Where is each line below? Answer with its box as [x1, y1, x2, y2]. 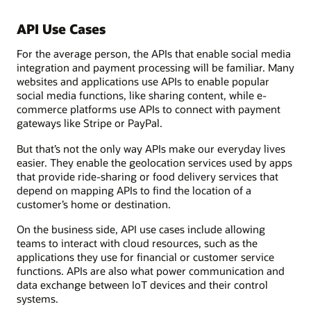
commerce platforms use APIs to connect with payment [17, 102, 280, 117]
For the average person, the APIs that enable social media [17, 47, 291, 61]
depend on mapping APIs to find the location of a [17, 183, 251, 197]
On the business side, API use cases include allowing [17, 221, 265, 236]
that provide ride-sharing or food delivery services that [17, 169, 278, 183]
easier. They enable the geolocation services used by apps [17, 155, 292, 169]
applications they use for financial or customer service [17, 249, 274, 264]
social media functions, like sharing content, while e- [17, 88, 267, 103]
